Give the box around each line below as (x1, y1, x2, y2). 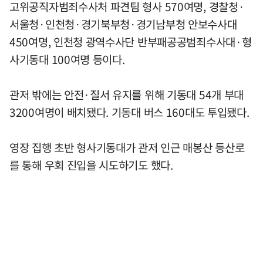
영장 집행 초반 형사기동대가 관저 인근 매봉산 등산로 (9, 139, 245, 156)
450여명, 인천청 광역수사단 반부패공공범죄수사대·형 (9, 33, 252, 50)
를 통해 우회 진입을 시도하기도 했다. (9, 157, 173, 174)
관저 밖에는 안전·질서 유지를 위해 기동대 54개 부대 (9, 86, 244, 103)
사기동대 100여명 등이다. (9, 51, 125, 68)
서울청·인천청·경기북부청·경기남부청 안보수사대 (9, 16, 237, 33)
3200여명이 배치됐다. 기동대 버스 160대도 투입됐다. (9, 104, 249, 121)
